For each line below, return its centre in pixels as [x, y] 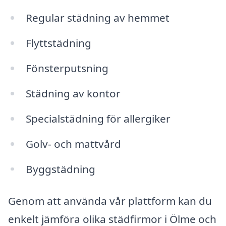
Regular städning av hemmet [97, 18]
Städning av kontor [73, 93]
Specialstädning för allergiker [98, 118]
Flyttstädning [58, 43]
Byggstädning [60, 169]
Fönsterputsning [67, 68]
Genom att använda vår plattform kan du [110, 201]
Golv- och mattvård [73, 144]
